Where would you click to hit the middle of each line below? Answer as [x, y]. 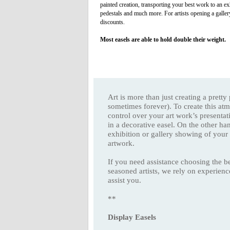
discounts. [112, 22]
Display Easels [132, 217]
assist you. [124, 180]
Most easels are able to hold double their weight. [163, 40]
